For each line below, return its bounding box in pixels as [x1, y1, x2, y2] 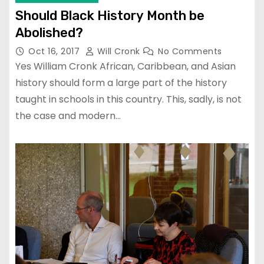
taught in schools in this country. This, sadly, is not [15, 92, 242, 106]
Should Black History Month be [15, 7, 204, 24]
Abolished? [15, 24, 83, 41]
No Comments [158, 45, 222, 57]
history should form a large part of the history [15, 75, 227, 90]
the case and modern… [15, 108, 121, 123]
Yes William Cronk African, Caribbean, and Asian [15, 59, 236, 73]
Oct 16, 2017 [28, 45, 82, 57]
